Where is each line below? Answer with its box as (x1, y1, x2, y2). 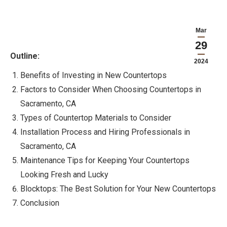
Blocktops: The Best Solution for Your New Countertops (20, 184, 216, 194)
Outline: (10, 51, 40, 61)
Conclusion (20, 198, 59, 208)
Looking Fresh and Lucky (20, 170, 108, 179)
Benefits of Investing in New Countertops (20, 70, 167, 80)
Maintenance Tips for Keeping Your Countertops (20, 156, 190, 165)
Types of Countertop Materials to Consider (20, 113, 171, 123)
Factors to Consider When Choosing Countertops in (20, 85, 201, 94)
